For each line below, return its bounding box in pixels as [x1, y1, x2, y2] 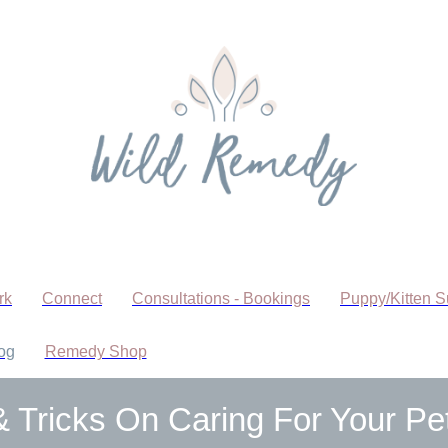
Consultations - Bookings [132, 290, 310, 307]
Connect [42, 290, 102, 307]
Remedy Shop [44, 343, 147, 360]
